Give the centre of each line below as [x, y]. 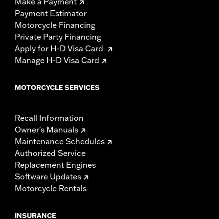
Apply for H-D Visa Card [60, 49]
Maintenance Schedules [60, 142]
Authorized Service [50, 153]
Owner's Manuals [46, 130]
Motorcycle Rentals [51, 188]
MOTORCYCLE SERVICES [57, 88]
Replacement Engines [55, 165]
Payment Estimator [51, 13]
